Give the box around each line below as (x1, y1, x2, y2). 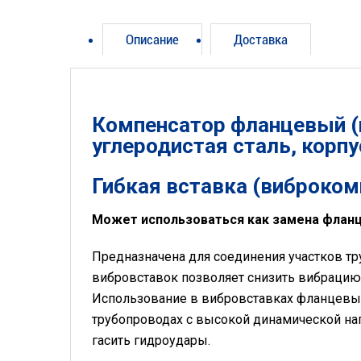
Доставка (234, 31, 288, 48)
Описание (126, 31, 179, 48)
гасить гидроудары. (92, 332, 210, 348)
